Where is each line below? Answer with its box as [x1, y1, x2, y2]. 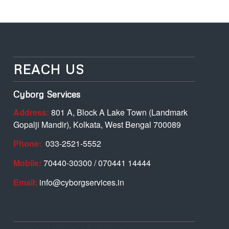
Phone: [13, 138, 44, 150]
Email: [13, 176, 38, 188]
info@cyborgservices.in [37, 176, 125, 188]
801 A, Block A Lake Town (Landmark [49, 106, 188, 118]
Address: [13, 106, 50, 118]
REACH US [13, 61, 85, 78]
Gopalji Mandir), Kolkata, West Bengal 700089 [13, 118, 181, 130]
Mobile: [13, 157, 42, 169]
